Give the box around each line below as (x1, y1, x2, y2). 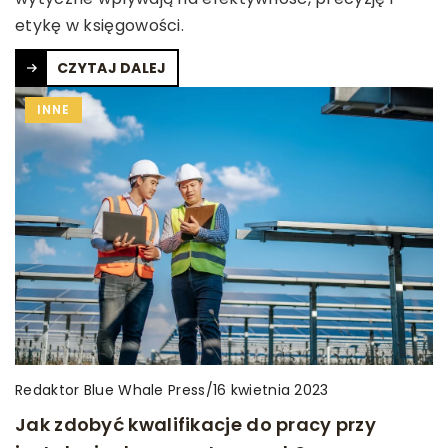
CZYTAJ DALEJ (57, 57, 167, 78)
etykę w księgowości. (15, 13, 185, 37)
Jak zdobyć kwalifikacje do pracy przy (15, 411, 377, 437)
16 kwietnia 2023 (212, 380, 329, 401)
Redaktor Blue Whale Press (15, 379, 206, 400)
